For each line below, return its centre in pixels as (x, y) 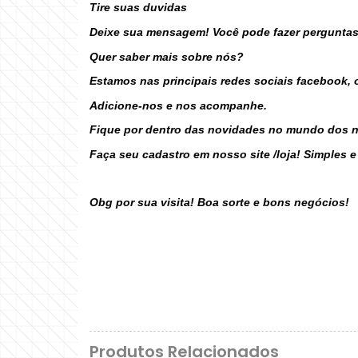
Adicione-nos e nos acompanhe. (178, 105)
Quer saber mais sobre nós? (167, 56)
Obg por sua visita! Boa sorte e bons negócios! (219, 202)
